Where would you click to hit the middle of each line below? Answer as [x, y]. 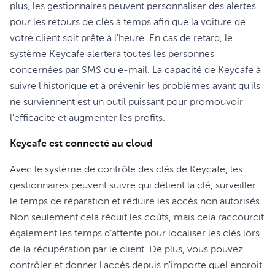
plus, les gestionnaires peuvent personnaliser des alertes [133, 7]
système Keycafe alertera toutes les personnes [112, 55]
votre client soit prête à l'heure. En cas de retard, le [121, 39]
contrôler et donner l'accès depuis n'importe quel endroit [136, 266]
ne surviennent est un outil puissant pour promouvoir [126, 103]
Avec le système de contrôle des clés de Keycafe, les [126, 170]
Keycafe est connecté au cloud [81, 144]
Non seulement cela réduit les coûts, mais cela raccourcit [137, 218]
